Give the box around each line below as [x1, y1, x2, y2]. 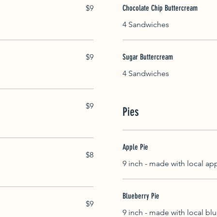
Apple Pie [123, 142, 148, 152]
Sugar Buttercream [123, 52, 173, 62]
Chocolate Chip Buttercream [123, 3, 198, 13]
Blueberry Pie [123, 191, 159, 201]
